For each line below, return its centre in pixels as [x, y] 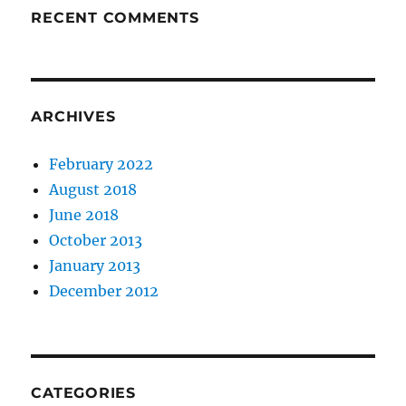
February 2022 [101, 164]
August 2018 [93, 189]
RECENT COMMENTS [115, 18]
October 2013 [96, 240]
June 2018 [84, 215]
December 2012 [104, 291]
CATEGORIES [83, 393]
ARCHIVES [73, 116]
